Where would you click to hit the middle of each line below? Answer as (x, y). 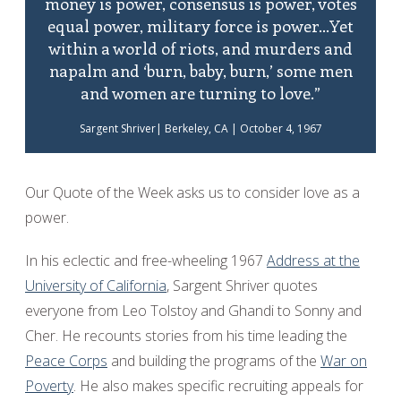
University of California (96, 286)
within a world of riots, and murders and (200, 48)
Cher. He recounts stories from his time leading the (186, 336)
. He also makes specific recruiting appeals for (218, 386)
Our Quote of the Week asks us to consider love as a (192, 192)
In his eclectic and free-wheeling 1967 (146, 260)
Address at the (313, 260)
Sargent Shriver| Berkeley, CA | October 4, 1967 (200, 128)
